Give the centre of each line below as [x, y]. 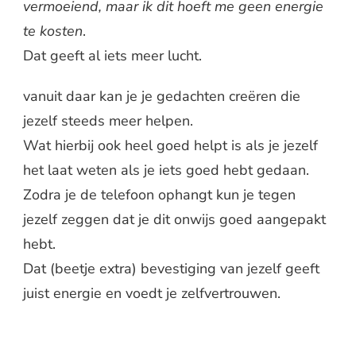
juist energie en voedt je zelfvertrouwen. [152, 294]
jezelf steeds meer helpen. [108, 121]
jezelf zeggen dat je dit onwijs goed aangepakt [174, 220]
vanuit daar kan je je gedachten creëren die [162, 97]
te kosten [53, 31]
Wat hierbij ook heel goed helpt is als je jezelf [170, 146]
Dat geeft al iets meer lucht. [112, 56]
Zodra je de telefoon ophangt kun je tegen [159, 195]
